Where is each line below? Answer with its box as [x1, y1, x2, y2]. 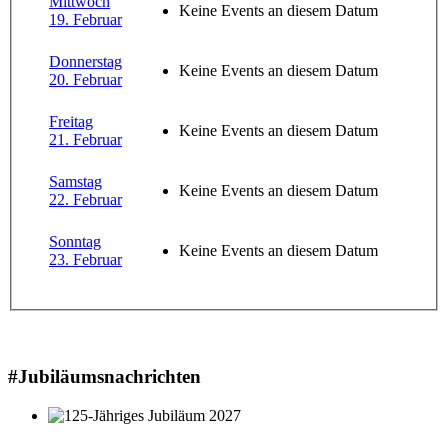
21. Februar [49, 131, 122, 149]
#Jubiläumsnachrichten [8, 366, 201, 388]
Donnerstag [49, 53, 122, 71]
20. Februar [49, 71, 122, 89]
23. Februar [49, 251, 122, 269]
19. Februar [49, 11, 122, 29]
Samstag [49, 173, 102, 191]
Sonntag [49, 233, 101, 251]
